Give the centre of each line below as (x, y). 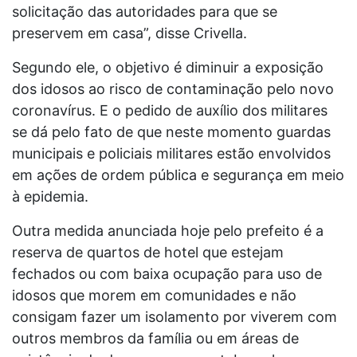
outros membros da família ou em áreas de (155, 338)
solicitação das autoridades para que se (145, 11)
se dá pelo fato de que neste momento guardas (171, 131)
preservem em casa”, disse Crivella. (129, 33)
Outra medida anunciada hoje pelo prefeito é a (168, 230)
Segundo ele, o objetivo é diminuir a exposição (168, 67)
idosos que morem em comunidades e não (154, 295)
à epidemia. (50, 196)
